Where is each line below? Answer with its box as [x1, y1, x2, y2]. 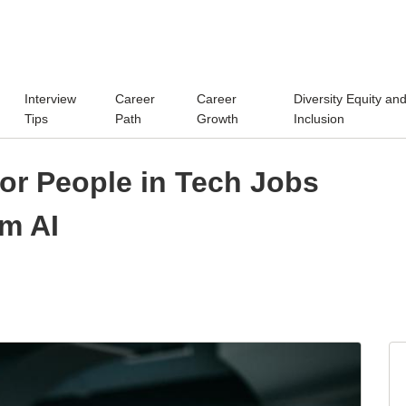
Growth [197, 111, 239, 126]
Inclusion [293, 111, 344, 126]
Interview [24, 91, 77, 106]
